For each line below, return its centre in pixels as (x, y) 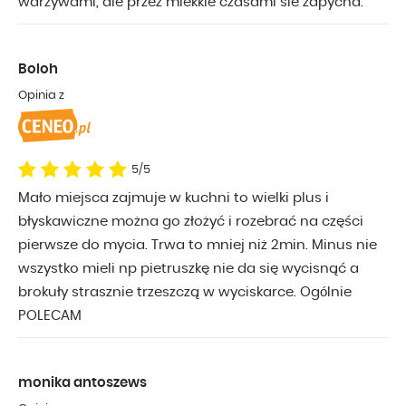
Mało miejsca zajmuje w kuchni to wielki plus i (174, 198)
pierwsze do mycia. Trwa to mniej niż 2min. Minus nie (198, 245)
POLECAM (50, 315)
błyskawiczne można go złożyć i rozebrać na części (191, 221)
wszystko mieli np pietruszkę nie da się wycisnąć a (188, 268)
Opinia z (41, 95)
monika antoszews (82, 382)
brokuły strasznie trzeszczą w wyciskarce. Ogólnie (185, 292)
